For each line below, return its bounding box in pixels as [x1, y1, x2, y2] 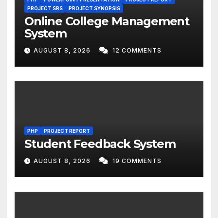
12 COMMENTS [112, 46, 162, 54]
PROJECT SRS [27, 5, 63, 11]
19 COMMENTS [112, 157, 162, 164]
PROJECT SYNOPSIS [69, 5, 120, 11]
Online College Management [24, 14, 189, 28]
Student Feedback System [24, 136, 176, 151]
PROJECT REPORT [44, 127, 90, 134]
